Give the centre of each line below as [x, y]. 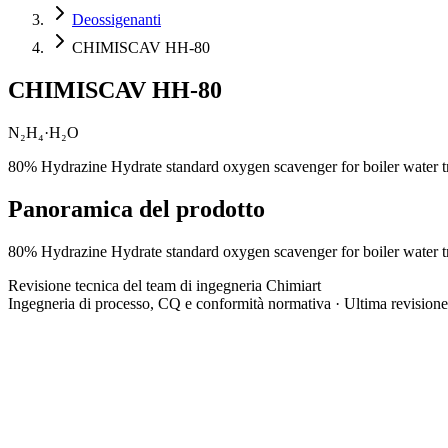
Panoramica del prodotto [136, 208]
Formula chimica [61, 408]
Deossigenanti [116, 19]
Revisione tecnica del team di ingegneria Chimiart [164, 285]
